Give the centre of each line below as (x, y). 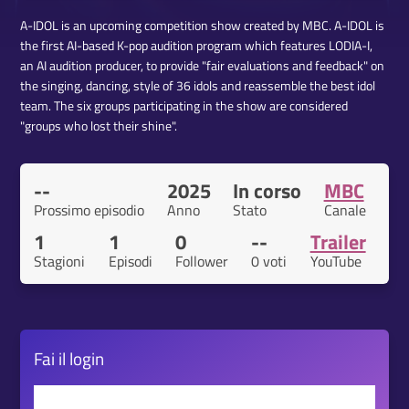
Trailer (338, 242)
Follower (202, 261)
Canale (345, 210)
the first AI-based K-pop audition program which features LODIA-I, (197, 46)
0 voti (269, 261)
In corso (267, 191)
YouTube (336, 261)
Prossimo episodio (89, 210)
